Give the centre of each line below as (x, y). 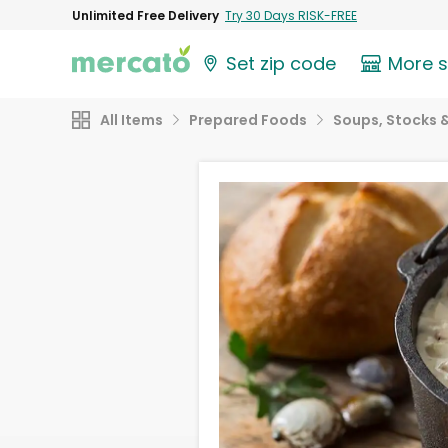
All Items (131, 120)
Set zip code (281, 64)
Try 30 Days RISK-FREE (291, 15)
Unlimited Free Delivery (145, 15)
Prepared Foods (248, 120)
